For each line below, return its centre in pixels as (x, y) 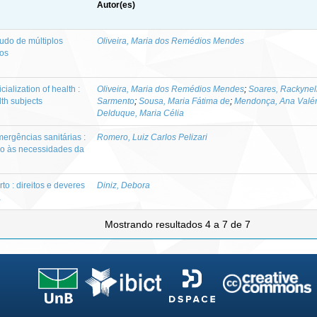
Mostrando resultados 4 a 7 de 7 (179, 224)
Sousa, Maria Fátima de (184, 101)
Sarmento (116, 101)
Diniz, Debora (123, 185)
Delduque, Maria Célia (140, 113)
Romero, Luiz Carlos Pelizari (152, 137)
